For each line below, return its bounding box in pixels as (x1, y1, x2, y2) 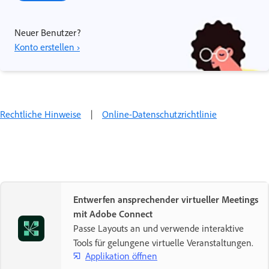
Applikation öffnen (85, 249, 157, 262)
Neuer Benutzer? (14, 26, 80, 39)
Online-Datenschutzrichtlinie (102, 108, 217, 121)
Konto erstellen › (14, 41, 80, 53)
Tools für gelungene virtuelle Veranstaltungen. (73, 237, 253, 249)
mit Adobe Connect (73, 208, 153, 220)
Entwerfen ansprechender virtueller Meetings (73, 193, 258, 206)
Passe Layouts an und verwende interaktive (73, 222, 244, 235)
